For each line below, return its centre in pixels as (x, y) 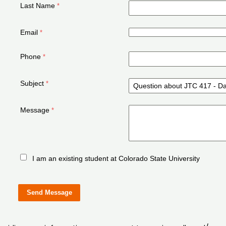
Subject (32, 83)
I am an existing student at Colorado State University (116, 158)
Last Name (38, 5)
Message (35, 110)
